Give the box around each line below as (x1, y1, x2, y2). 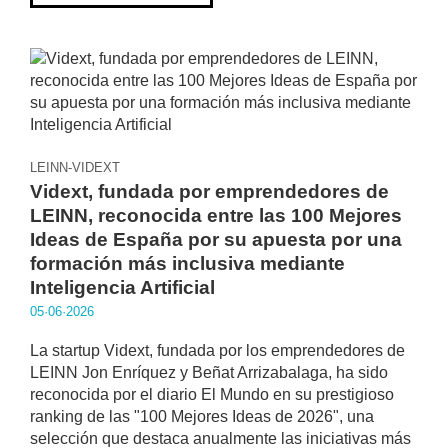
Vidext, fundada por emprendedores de (30, 181, 389, 202)
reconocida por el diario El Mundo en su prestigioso (30, 386, 394, 403)
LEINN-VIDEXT (30, 160, 120, 175)
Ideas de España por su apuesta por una (30, 229, 402, 250)
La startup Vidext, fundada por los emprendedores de (30, 342, 405, 359)
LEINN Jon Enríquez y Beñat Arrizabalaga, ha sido (30, 364, 388, 381)
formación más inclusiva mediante (30, 253, 345, 274)
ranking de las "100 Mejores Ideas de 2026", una (30, 408, 374, 425)
